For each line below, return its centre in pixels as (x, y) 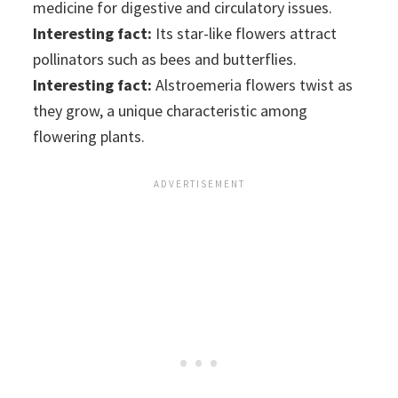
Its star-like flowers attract (245, 33)
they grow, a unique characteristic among (171, 110)
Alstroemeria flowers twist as (253, 84)
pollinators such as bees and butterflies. (165, 59)
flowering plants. (89, 136)
